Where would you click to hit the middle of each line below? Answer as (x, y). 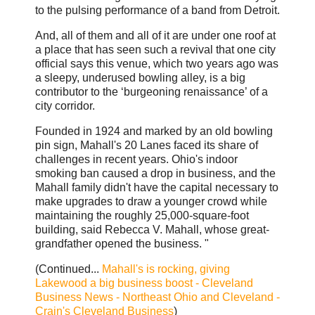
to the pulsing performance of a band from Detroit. (157, 11)
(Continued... (69, 269)
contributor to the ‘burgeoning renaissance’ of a (152, 92)
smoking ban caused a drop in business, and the (155, 173)
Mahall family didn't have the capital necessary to (157, 187)
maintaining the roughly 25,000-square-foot (142, 215)
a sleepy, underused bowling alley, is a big (140, 78)
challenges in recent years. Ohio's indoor (136, 159)
